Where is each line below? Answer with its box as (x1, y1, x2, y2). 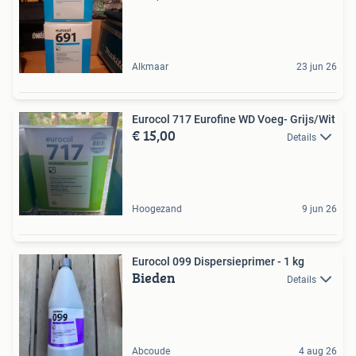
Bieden (132, 267, 176, 289)
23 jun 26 (296, 61, 337, 73)
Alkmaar (132, 61, 168, 73)
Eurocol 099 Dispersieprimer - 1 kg (132, 255, 304, 269)
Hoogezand (132, 203, 182, 215)
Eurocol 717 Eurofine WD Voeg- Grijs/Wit (132, 113, 335, 126)
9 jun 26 (302, 203, 337, 215)
